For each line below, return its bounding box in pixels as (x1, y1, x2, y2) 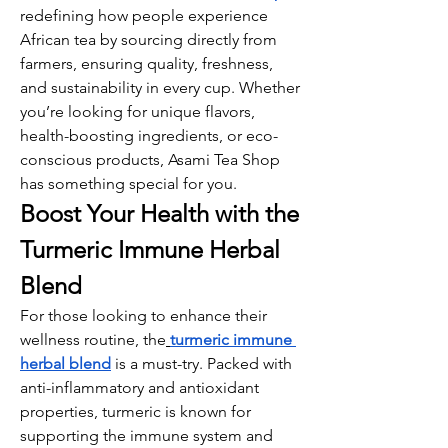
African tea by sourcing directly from (20, 30, 277, 49)
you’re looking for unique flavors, (20, 102, 255, 121)
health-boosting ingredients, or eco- (20, 126, 278, 145)
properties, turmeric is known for (20, 402, 251, 421)
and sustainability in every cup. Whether (20, 78, 300, 97)
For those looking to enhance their (20, 306, 267, 325)
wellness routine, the (20, 330, 166, 349)
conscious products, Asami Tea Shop (20, 150, 280, 169)
